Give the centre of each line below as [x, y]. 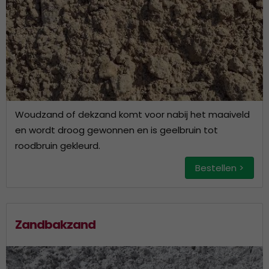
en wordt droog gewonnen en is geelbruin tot [116, 130]
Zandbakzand [55, 225]
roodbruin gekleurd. [58, 146]
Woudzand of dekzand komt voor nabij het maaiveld [132, 114]
